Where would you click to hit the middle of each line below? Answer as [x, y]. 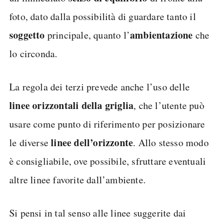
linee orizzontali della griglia [72, 105]
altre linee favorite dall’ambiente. [77, 179]
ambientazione [162, 35]
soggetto [27, 35]
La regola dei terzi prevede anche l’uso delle [100, 87]
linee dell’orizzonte [92, 142]
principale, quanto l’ [88, 35]
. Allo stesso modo [171, 142]
